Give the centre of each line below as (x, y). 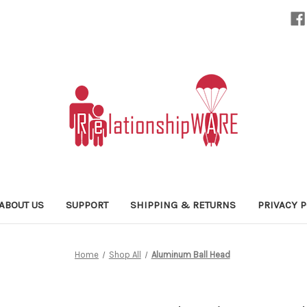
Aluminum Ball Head (191, 254)
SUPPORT (87, 205)
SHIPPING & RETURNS (183, 205)
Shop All (125, 254)
